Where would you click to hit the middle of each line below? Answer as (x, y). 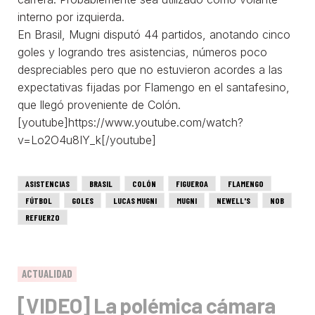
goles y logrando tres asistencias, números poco (142, 52)
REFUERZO (43, 217)
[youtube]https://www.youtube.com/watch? (130, 122)
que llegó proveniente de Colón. (99, 104)
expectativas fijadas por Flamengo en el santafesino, (154, 87)
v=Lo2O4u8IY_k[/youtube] (87, 140)
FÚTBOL (39, 200)
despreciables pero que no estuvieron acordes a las (150, 69)
